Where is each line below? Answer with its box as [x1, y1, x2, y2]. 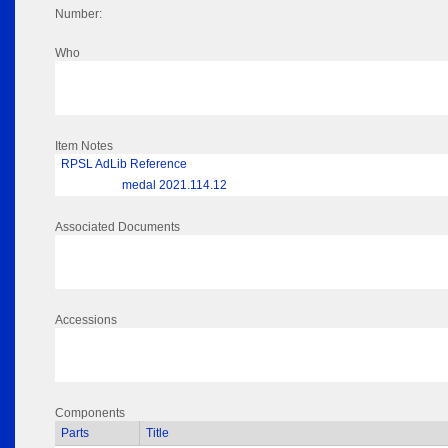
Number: [55, 7, 102, 22]
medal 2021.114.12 [122, 178, 227, 193]
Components [55, 406, 125, 421]
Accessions [55, 313, 117, 328]
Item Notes [55, 139, 113, 154]
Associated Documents [55, 220, 180, 235]
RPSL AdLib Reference [61, 157, 187, 172]
